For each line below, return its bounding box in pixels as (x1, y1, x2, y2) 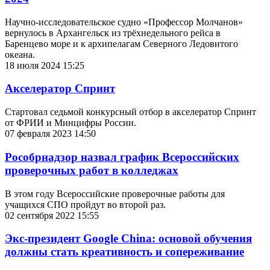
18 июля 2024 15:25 (5, 60, 84, 71)
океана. (5, 49, 35, 60)
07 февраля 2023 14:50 (5, 128, 96, 139)
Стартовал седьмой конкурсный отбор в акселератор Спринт (5, 107, 256, 118)
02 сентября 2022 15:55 (5, 210, 99, 221)
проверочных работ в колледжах (5, 163, 178, 177)
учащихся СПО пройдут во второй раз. (5, 199, 166, 210)
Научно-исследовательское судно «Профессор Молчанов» (5, 16, 243, 27)
